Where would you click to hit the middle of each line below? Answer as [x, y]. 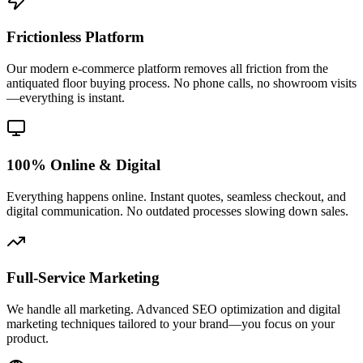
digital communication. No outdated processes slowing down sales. [177, 211]
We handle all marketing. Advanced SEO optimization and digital [173, 309]
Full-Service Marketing [83, 278]
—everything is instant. [66, 98]
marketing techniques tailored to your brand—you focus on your [171, 323]
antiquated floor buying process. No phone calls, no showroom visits [181, 83]
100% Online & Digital [83, 164]
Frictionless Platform [75, 37]
